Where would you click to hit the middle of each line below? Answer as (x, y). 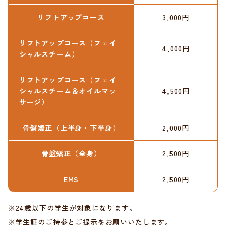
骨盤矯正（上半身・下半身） (71, 127)
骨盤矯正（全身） (71, 153)
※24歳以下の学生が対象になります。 (72, 208)
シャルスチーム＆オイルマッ (68, 91)
